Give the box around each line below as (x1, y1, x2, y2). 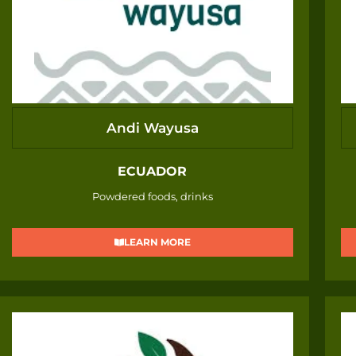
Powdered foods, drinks (91, 190, 213, 203)
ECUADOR (118, 164, 188, 180)
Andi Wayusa (106, 119, 199, 136)
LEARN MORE (123, 236, 191, 249)
